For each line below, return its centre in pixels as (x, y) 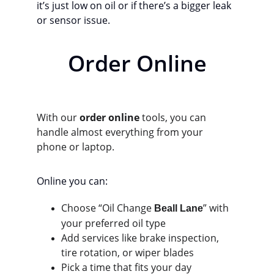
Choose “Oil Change (108, 208)
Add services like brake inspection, (141, 238)
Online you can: (72, 181)
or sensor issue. (73, 20)
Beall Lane (179, 208)
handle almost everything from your (121, 132)
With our (58, 117)
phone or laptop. (76, 147)
